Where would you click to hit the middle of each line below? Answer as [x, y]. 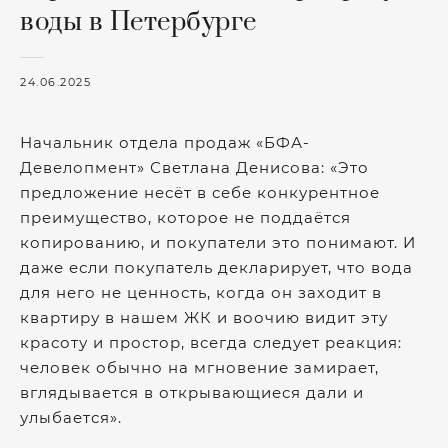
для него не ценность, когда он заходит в [201, 292]
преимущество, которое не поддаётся [185, 217]
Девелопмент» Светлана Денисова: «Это [194, 167]
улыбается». [71, 417]
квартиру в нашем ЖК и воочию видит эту [204, 317]
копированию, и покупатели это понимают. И [218, 242]
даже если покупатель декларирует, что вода [216, 267]
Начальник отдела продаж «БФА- [165, 142]
